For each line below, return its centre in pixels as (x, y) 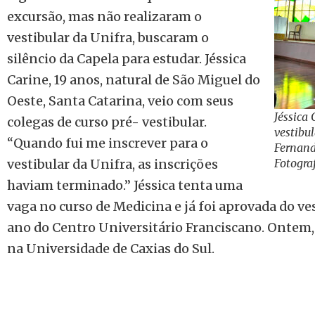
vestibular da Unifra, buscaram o (108, 37)
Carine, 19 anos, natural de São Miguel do (134, 79)
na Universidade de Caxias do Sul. (111, 248)
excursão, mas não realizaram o (104, 16)
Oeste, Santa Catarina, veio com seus (120, 101)
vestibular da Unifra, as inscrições (112, 164)
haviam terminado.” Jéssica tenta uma (125, 185)
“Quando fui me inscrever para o (108, 143)
